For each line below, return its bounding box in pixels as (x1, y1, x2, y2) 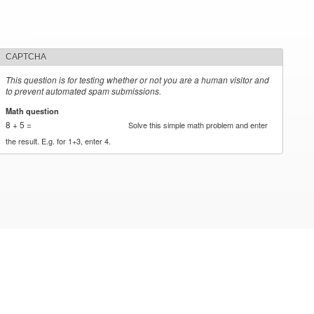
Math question (6, 104, 62, 116)
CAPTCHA (6, 52, 47, 62)
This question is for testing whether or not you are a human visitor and (6, 74, 270, 86)
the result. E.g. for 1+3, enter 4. (6, 135, 111, 146)
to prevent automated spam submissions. (6, 85, 162, 97)
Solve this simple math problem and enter (128, 118, 268, 130)
